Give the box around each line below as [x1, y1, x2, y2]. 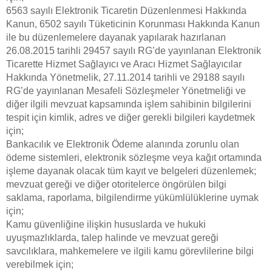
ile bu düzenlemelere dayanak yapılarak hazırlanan [6, 32, 226, 42]
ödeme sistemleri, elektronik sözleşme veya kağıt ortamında [6, 152, 262, 163]
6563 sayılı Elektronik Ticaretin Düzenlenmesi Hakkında [6, 5, 246, 16]
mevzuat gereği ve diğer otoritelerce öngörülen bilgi [6, 179, 226, 189]
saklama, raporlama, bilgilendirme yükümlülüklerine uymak [6, 192, 259, 203]
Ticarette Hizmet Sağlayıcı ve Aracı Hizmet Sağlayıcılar [6, 59, 242, 69]
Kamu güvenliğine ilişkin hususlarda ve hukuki [6, 219, 206, 229]
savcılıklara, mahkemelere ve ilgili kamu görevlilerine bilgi [6, 246, 254, 256]
